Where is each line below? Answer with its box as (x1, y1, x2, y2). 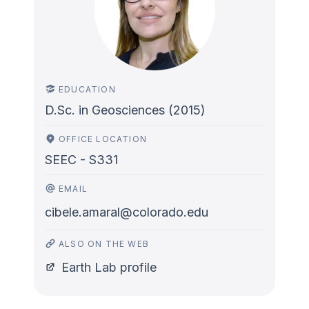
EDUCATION (59, 84, 116, 94)
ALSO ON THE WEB (59, 239, 149, 249)
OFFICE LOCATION (59, 134, 147, 144)
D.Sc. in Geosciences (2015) (45, 103, 206, 117)
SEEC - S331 (45, 152, 118, 167)
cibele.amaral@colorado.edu (45, 205, 208, 219)
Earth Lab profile (61, 260, 157, 275)
